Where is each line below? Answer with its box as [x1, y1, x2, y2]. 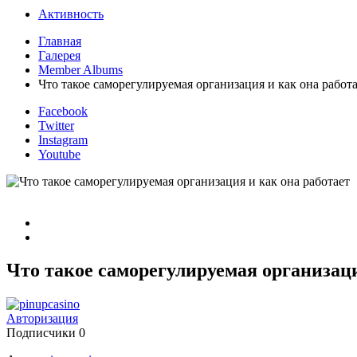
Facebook [38, 104, 88, 118]
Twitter [38, 118, 74, 132]
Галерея [38, 48, 80, 62]
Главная [38, 33, 81, 48]
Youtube [38, 147, 80, 161]
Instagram [38, 132, 88, 147]
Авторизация [6, 312, 78, 326]
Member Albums [38, 62, 123, 76]
